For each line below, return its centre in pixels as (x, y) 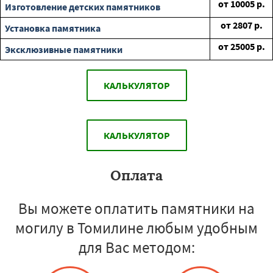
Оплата (136, 175)
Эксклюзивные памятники (64, 50)
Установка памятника (53, 28)
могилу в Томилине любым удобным (136, 228)
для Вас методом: (136, 248)
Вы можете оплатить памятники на (136, 209)
